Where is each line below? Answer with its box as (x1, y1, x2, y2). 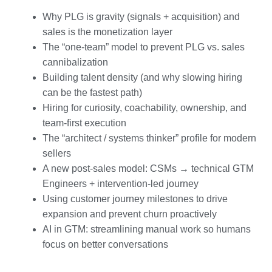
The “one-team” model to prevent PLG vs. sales (42, 41, 245, 52)
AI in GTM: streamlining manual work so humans (42, 223, 251, 234)
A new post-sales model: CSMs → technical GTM (42, 163, 254, 174)
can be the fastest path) (42, 87, 142, 98)
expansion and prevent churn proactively (42, 208, 217, 219)
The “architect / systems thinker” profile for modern (42, 132, 256, 143)
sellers (42, 148, 71, 158)
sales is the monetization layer (42, 26, 172, 37)
